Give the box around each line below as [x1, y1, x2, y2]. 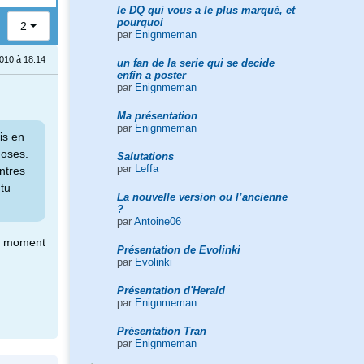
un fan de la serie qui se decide [116, 56, 275, 69]
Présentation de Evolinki [116, 243, 240, 256]
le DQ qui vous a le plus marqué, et [116, 3, 295, 16]
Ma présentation [116, 109, 197, 122]
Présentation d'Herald [116, 284, 225, 297]
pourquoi [116, 15, 163, 28]
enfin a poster [116, 68, 186, 81]
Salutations [116, 149, 174, 162]
